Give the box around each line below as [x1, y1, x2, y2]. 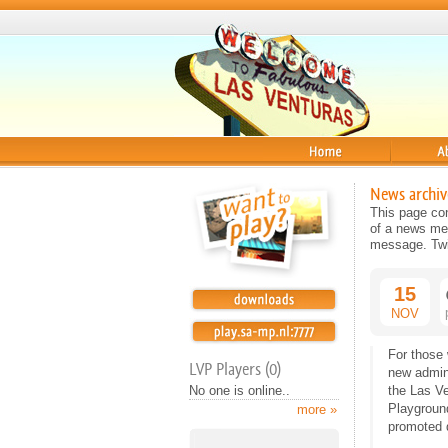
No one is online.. [189, 383, 290, 398]
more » [297, 402, 337, 417]
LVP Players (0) [189, 358, 281, 380]
